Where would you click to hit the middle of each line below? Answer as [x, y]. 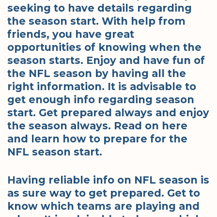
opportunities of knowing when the [104, 47]
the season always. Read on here [97, 125]
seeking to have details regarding [100, 8]
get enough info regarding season [101, 99]
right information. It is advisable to [102, 86]
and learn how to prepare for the [97, 139]
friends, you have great [71, 34]
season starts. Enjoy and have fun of [106, 60]
